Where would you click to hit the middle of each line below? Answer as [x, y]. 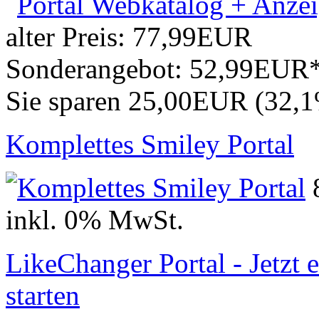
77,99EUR [192, 37]
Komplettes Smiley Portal [150, 145]
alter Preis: [69, 37]
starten [43, 296]
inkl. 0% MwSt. [95, 220]
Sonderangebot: [98, 69]
